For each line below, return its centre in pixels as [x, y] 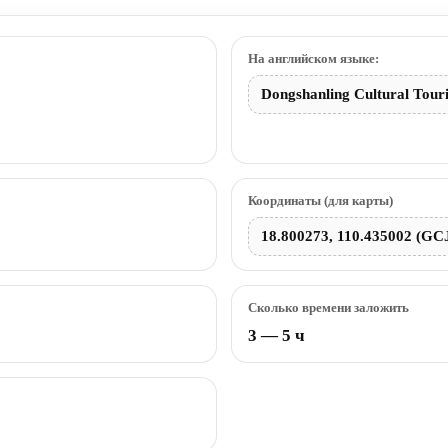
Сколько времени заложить [328, 307]
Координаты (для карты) [320, 200]
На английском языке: [313, 58]
